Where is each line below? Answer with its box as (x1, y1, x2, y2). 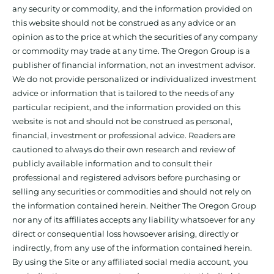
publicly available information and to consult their (12, 158, 212, 169)
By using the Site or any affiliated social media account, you (12, 257, 248, 267)
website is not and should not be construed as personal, (12, 116, 232, 127)
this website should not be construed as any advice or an (12, 18, 236, 28)
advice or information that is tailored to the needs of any (12, 88, 234, 98)
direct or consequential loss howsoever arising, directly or (12, 229, 239, 239)
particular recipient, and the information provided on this (12, 102, 240, 113)
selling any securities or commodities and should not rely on (12, 187, 251, 197)
